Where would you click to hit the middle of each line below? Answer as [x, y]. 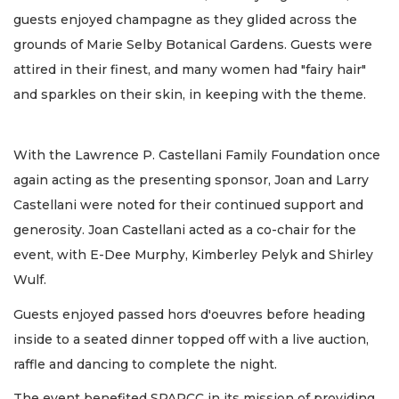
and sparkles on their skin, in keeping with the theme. [190, 94]
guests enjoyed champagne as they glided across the [185, 19]
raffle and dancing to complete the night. [147, 364]
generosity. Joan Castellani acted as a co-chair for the [185, 230]
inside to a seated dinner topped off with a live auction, [191, 339]
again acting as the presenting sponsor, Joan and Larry [191, 180]
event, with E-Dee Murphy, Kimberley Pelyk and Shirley [193, 255]
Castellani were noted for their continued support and [188, 205]
